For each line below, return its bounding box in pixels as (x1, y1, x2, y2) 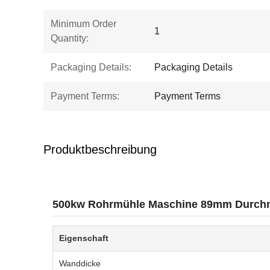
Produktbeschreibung (43, 143, 157, 156)
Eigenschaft (59, 233, 108, 243)
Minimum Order (51, 19, 116, 29)
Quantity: (51, 33, 89, 43)
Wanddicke (59, 259, 101, 268)
